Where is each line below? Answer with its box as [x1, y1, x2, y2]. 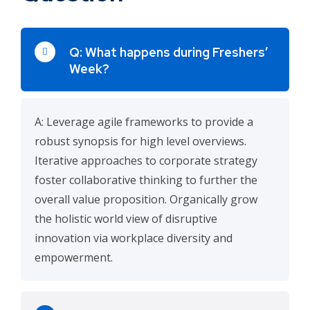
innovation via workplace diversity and [35, 230, 232, 246]
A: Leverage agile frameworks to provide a [35, 114, 253, 129]
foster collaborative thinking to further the [35, 172, 257, 188]
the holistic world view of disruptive [35, 211, 217, 226]
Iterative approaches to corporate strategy [35, 153, 257, 168]
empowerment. [35, 250, 113, 265]
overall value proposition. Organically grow [35, 192, 257, 207]
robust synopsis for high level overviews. [35, 134, 246, 149]
